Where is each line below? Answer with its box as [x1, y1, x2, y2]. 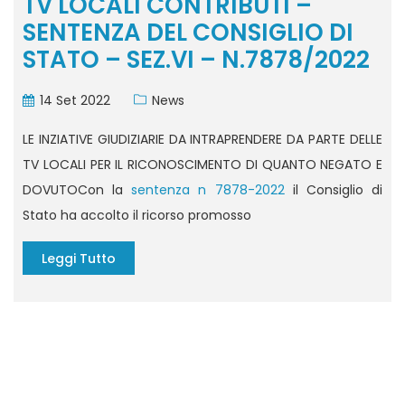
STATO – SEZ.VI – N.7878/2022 [23, 43, 370, 77]
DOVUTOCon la [23, 181, 132, 200]
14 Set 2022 [40, 91, 110, 110]
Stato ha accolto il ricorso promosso [23, 206, 251, 225]
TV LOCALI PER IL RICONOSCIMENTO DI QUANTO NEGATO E [23, 155, 382, 174]
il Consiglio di [284, 181, 383, 200]
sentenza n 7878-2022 [131, 181, 285, 200]
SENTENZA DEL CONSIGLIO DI [23, 16, 353, 50]
